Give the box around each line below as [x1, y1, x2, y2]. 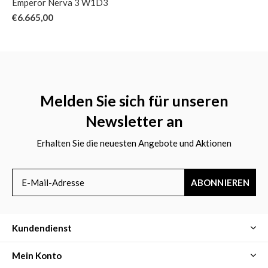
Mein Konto [12, 249, 62, 261]
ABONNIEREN [190, 176, 250, 188]
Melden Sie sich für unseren [39, 91, 229, 109]
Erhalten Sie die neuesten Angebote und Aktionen [36, 137, 232, 148]
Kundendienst [12, 222, 72, 233]
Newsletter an [85, 111, 183, 130]
